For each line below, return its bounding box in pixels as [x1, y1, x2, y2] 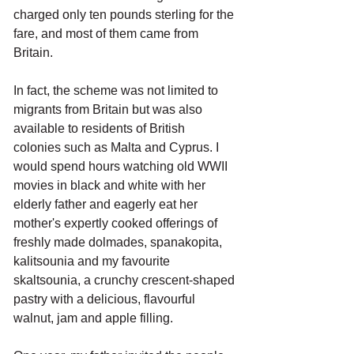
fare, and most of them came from [13, 27, 201, 40]
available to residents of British [13, 122, 188, 135]
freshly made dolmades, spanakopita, [13, 235, 225, 249]
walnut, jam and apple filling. [13, 311, 173, 325]
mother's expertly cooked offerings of [13, 217, 220, 230]
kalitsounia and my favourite [13, 254, 173, 268]
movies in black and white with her [13, 179, 209, 192]
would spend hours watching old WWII [13, 160, 231, 173]
